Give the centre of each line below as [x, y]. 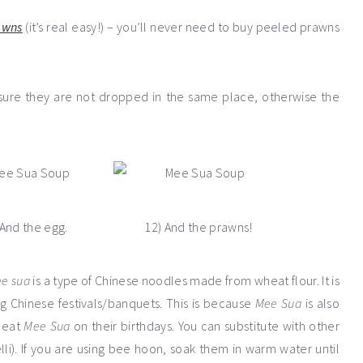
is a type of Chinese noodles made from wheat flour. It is [185, 281]
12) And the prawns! [199, 227]
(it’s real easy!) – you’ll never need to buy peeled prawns [181, 27]
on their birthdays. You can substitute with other [205, 326]
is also [321, 303]
